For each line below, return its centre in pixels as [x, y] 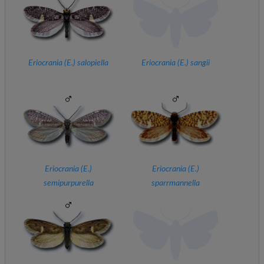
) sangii [198, 63]
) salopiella [91, 63]
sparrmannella [176, 183]
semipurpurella [68, 183]
